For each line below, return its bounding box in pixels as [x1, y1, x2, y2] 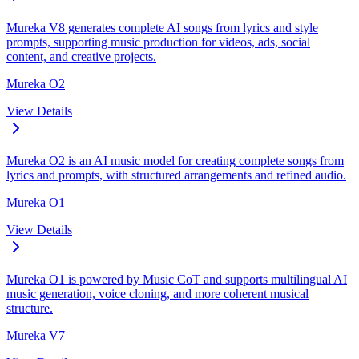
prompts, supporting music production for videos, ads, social [6, 34, 310, 49]
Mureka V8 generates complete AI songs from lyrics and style [6, 20, 318, 34]
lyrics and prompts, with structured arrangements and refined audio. [6, 167, 346, 182]
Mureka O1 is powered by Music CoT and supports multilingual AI [6, 272, 347, 286]
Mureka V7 [6, 328, 65, 342]
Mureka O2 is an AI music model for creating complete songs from [6, 153, 344, 167]
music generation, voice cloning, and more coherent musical [6, 286, 309, 301]
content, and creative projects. [6, 49, 156, 63]
